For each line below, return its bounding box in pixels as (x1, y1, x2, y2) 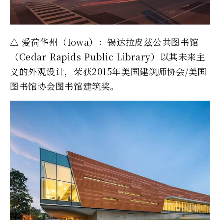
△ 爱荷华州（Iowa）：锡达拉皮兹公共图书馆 (10, 35, 199, 49)
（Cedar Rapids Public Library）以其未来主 (10, 50, 206, 63)
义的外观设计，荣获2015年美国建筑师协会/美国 (10, 65, 207, 78)
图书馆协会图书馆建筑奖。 (10, 80, 119, 93)
